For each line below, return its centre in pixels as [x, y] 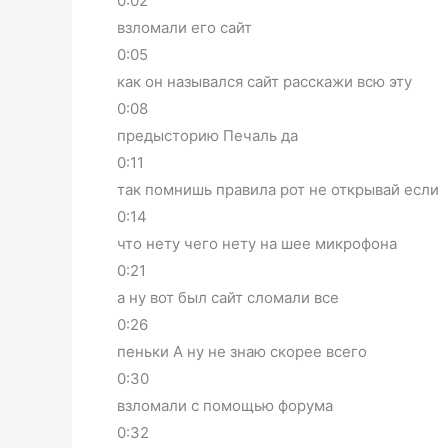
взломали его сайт [184, 28]
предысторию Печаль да [207, 136]
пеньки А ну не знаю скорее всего [242, 352]
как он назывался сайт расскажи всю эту [264, 82]
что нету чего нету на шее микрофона [257, 244]
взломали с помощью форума [225, 406]
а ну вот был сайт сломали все [228, 298]
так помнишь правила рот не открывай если [278, 190]
